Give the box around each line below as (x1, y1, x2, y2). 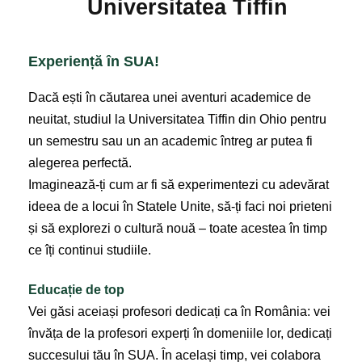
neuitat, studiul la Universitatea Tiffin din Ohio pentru (28, 112, 326, 126)
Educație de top (28, 282, 124, 297)
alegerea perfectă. (28, 155, 132, 170)
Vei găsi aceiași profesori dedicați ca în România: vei (28, 304, 330, 318)
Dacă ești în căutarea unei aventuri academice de (28, 90, 311, 104)
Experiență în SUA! (28, 53, 159, 69)
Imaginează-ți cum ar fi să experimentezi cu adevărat (28, 177, 329, 192)
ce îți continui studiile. (28, 242, 151, 257)
